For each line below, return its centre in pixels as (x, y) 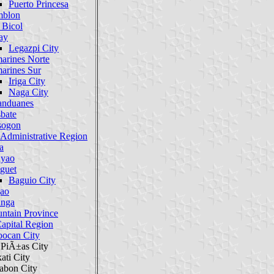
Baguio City (32, 180)
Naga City (28, 92)
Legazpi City (34, 48)
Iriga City (27, 81)
